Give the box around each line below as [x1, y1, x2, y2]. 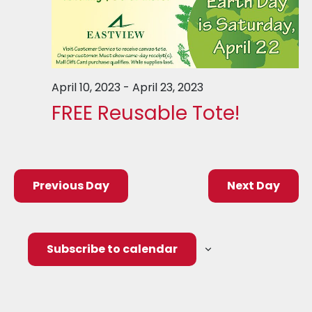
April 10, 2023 [51, 79, 120, 95]
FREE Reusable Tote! [51, 99, 240, 127]
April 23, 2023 [132, 79, 203, 95]
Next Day [226, 177, 280, 194]
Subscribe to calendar [46, 240, 178, 257]
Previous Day [32, 177, 109, 194]
